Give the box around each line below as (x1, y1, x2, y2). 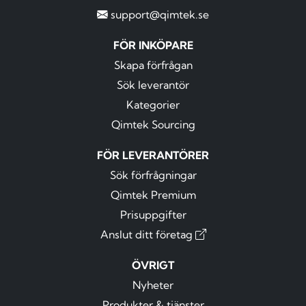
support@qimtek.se (111, 8, 209, 22)
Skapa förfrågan (113, 58, 193, 72)
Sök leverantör (117, 78, 189, 92)
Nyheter (133, 278, 173, 292)
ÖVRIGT (132, 258, 174, 273)
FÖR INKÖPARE (113, 38, 193, 53)
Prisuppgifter (120, 208, 186, 222)
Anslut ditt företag (100, 227, 195, 242)
